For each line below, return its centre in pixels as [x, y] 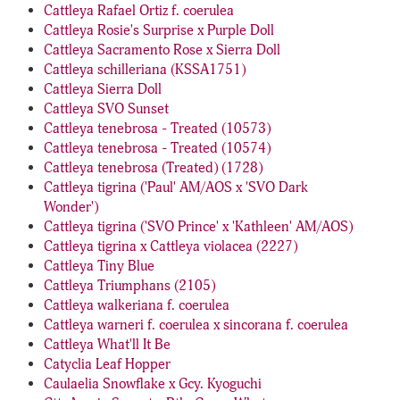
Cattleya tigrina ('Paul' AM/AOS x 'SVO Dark [176, 187]
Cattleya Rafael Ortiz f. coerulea [139, 11]
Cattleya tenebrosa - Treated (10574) [157, 148]
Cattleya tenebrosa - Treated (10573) [157, 129]
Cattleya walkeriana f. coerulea [137, 305]
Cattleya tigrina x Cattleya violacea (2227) [171, 246]
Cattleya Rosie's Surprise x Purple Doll [159, 30]
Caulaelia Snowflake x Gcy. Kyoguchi [153, 384]
